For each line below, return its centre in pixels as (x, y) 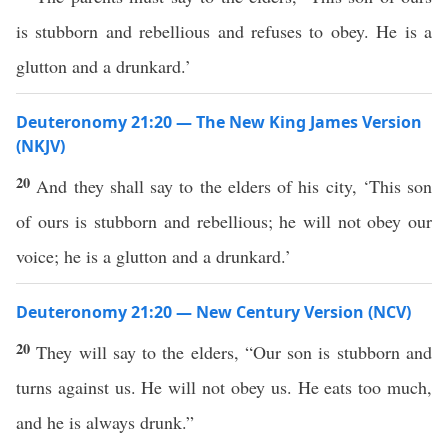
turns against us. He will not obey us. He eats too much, (224, 387)
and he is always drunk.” (105, 422)
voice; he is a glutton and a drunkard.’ (153, 256)
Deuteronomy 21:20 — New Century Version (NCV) (213, 312)
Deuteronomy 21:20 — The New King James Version (219, 122)
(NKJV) (40, 146)
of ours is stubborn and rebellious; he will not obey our (224, 221)
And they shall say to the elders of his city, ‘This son (234, 186)
